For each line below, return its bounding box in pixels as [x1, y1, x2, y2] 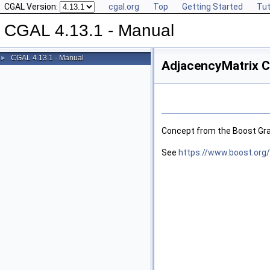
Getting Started [182, 2, 243, 11]
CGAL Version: [4, 2, 60, 11]
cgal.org [108, 2, 139, 11]
